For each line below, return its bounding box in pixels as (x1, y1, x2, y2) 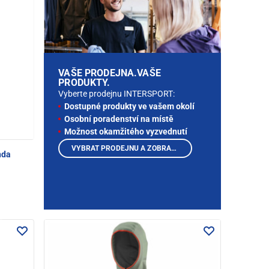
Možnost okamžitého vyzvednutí (64, 127, 188, 137)
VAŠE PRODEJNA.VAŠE (58, 67, 161, 79)
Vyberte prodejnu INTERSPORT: (58, 89, 175, 99)
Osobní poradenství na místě (64, 114, 174, 124)
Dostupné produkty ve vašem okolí (64, 101, 195, 112)
